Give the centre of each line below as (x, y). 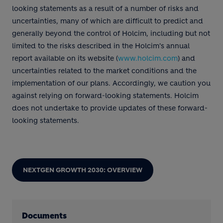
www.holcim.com (148, 58)
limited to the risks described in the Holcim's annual (101, 46)
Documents (44, 216)
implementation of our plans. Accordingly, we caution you (111, 83)
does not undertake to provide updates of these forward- (110, 108)
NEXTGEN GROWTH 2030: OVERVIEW (83, 170)
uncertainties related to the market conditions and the (104, 71)
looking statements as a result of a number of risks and (105, 8)
